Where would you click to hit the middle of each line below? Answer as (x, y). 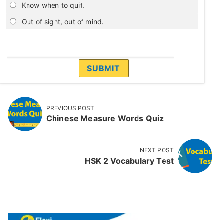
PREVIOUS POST (70, 108)
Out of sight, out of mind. (63, 21)
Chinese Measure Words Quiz (105, 119)
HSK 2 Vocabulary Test (129, 161)
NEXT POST (157, 150)
